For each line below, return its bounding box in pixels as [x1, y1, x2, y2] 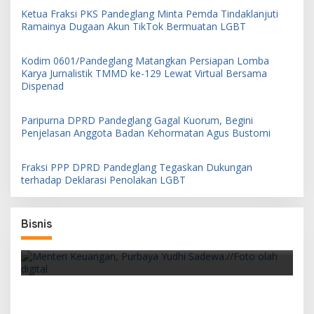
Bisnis [21, 216, 52, 231]
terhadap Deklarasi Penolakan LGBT [21, 172, 186, 186]
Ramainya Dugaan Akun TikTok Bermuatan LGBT [21, 19, 249, 33]
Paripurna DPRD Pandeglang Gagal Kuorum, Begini [21, 113, 253, 127]
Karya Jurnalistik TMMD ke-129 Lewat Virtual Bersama [21, 66, 267, 80]
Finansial [32, 233, 78, 247]
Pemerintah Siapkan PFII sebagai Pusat [32, 219, 243, 233]
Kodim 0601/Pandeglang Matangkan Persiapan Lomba [21, 53, 269, 67]
